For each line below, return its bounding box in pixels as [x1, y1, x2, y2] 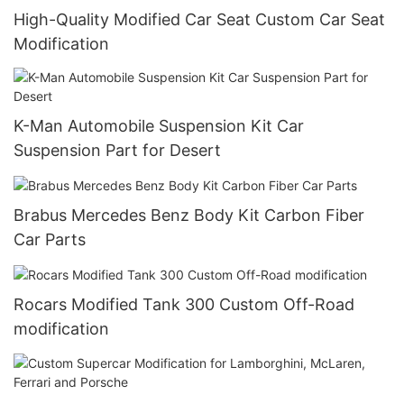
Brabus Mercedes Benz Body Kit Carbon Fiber [14, 206, 364, 225]
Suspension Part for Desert [14, 141, 221, 161]
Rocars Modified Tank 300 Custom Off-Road [14, 295, 354, 315]
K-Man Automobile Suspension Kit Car [14, 116, 304, 136]
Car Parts [14, 230, 86, 250]
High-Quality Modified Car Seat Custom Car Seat [14, 9, 385, 29]
